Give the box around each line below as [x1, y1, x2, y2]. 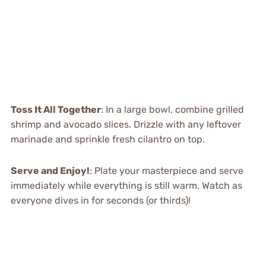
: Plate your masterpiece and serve [89, 164, 243, 176]
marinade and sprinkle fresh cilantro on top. [10, 133, 205, 145]
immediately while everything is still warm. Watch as [10, 179, 242, 191]
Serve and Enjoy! [10, 164, 90, 176]
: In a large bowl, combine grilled [100, 103, 244, 115]
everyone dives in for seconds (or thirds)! [10, 194, 191, 206]
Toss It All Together [10, 103, 101, 115]
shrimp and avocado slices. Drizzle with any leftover [10, 118, 241, 130]
